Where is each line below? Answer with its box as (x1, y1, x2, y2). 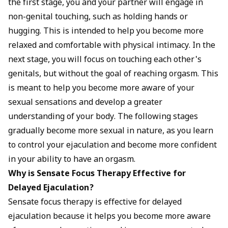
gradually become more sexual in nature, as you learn (8, 126, 213, 137)
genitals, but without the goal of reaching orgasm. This (8, 69, 218, 80)
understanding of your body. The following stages (8, 111, 198, 123)
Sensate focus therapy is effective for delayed (8, 197, 182, 208)
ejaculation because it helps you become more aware (8, 211, 211, 222)
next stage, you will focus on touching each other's (8, 54, 202, 66)
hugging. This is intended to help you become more (8, 26, 204, 37)
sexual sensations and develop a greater (8, 97, 162, 108)
